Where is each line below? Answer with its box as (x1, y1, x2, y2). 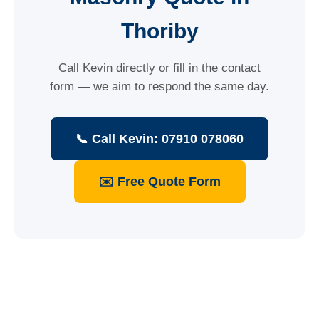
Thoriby (120, 19, 199, 43)
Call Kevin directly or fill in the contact (58, 61, 261, 75)
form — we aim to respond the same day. (50, 80, 269, 93)
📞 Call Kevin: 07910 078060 (75, 132, 244, 146)
